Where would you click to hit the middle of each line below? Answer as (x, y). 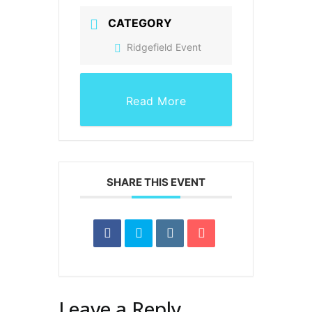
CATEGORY (140, 23)
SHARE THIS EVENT (156, 182)
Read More (156, 101)
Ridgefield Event (164, 47)
